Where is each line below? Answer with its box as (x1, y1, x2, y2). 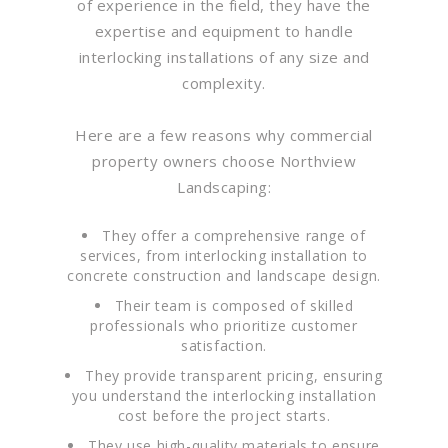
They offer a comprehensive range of (102, 226, 366, 245)
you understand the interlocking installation (71, 386, 377, 405)
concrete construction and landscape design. (67, 266, 381, 285)
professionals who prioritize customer (90, 316, 358, 335)
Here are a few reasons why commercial (75, 125, 373, 145)
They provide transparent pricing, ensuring (85, 366, 383, 385)
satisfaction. (181, 336, 267, 355)
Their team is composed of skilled (114, 296, 354, 315)
